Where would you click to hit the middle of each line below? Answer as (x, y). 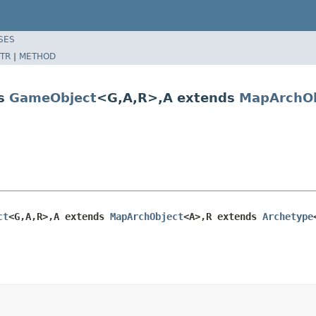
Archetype (288, 216)
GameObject (53, 97)
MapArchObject (147, 216)
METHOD (37, 56)
